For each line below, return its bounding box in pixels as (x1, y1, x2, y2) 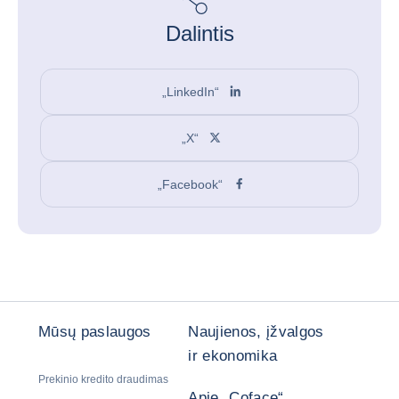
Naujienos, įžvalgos (188, 323, 324, 340)
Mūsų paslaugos (38, 323, 151, 340)
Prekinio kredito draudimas (38, 373, 168, 386)
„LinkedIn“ (161, 84, 219, 99)
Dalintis (165, 21, 234, 45)
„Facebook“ (158, 176, 224, 191)
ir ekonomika (188, 347, 278, 364)
